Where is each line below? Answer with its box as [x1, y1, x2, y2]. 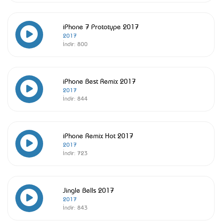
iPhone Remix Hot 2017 [63, 130, 133, 140]
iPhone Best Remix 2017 [63, 76, 136, 85]
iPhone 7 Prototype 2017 [63, 21, 139, 31]
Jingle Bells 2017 [63, 185, 114, 194]
